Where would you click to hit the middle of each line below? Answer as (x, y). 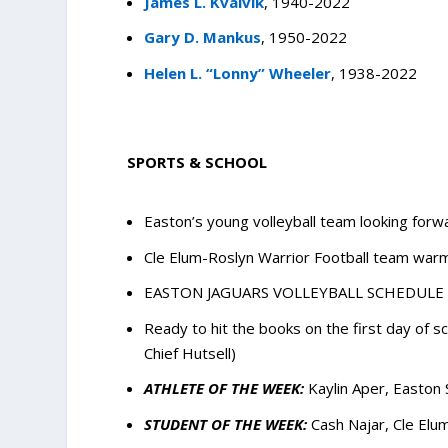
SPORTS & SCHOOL (197, 161)
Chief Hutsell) (190, 352)
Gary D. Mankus (203, 37)
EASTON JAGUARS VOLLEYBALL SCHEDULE (294, 292)
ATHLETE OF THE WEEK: (224, 388)
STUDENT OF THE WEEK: (226, 423)
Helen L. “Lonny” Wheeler (238, 72)
